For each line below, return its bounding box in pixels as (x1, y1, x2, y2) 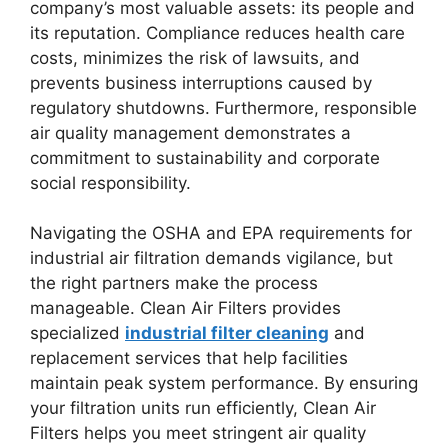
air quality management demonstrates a (30, 122, 351, 143)
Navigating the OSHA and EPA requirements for (30, 223, 412, 244)
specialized (30, 323, 125, 344)
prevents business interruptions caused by (30, 72, 372, 93)
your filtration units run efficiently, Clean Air (30, 398, 376, 419)
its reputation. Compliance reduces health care (30, 22, 405, 43)
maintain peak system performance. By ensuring (30, 373, 418, 394)
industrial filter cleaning (125, 323, 329, 344)
